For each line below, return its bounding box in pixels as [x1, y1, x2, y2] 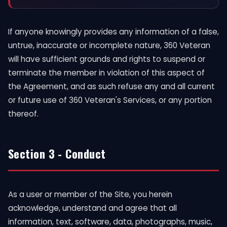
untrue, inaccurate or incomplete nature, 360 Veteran [8, 40, 210, 51]
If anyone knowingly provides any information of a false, [8, 26, 219, 37]
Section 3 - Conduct [8, 145, 106, 162]
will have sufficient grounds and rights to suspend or [8, 54, 205, 64]
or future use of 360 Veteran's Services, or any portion [8, 95, 212, 105]
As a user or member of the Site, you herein [8, 189, 172, 200]
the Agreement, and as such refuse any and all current [8, 81, 215, 92]
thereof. [8, 108, 39, 119]
